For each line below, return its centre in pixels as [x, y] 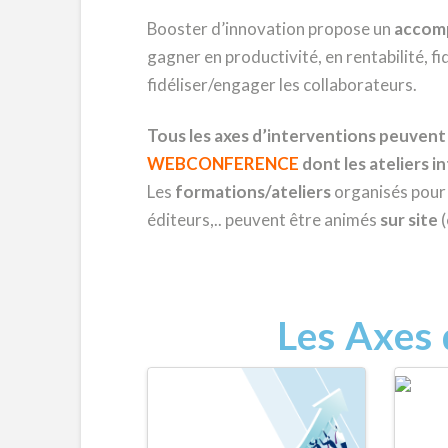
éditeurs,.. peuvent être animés [263, 219]
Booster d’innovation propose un [270, 29]
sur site [408, 219]
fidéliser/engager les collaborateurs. [281, 85]
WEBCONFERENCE [222, 163]
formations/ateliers [252, 191]
